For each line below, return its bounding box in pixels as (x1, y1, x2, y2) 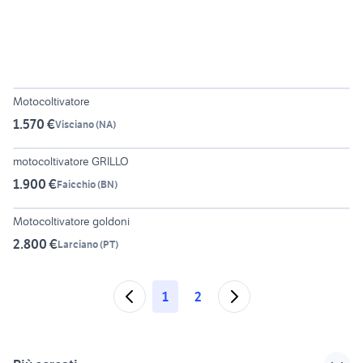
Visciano (55, 117, 94, 130)
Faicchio (57, 177, 96, 190)
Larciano (58, 237, 98, 250)
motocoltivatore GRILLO (13, 154, 129, 169)
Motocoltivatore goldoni (13, 214, 130, 229)
